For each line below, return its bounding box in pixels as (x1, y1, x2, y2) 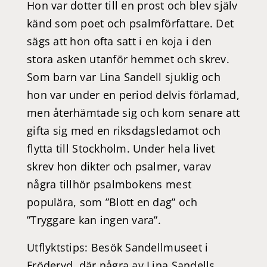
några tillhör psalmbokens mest (27, 176, 192, 191)
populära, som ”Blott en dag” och (27, 194, 198, 209)
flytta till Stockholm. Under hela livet (27, 141, 215, 156)
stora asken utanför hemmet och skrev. (27, 51, 229, 66)
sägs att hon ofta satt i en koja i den (27, 33, 212, 48)
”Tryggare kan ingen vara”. (27, 212, 162, 227)
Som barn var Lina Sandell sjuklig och (27, 69, 221, 84)
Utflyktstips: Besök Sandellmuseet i (27, 240, 209, 254)
